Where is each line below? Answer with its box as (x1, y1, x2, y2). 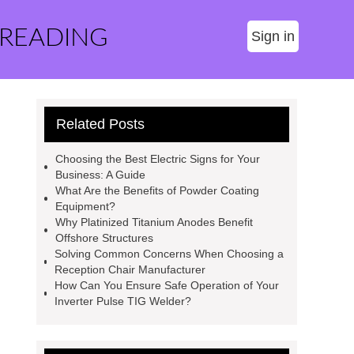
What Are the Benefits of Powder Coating (55, 184, 260, 197)
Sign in (251, 28, 295, 44)
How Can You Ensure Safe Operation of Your (55, 279, 280, 292)
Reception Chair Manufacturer (55, 263, 206, 276)
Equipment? (55, 200, 116, 213)
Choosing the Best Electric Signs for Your (55, 153, 260, 165)
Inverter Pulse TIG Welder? (55, 295, 192, 307)
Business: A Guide (55, 168, 145, 181)
